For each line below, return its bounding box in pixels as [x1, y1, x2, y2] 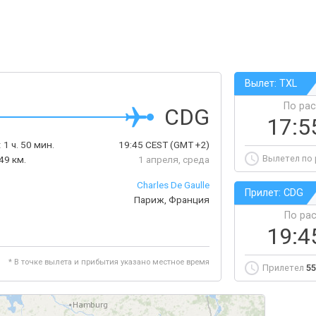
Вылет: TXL [245, 78, 297, 90]
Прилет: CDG [245, 187, 303, 199]
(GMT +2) [167, 139, 209, 150]
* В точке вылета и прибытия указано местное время [8, 257, 209, 267]
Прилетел [262, 262, 306, 273]
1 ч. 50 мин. [4, 139, 55, 150]
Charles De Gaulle [137, 179, 209, 190]
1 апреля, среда [138, 154, 209, 165]
